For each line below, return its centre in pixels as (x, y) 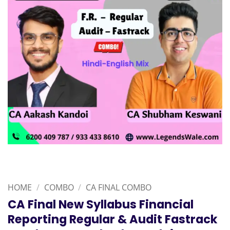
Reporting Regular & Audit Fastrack (113, 219)
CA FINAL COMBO (119, 187)
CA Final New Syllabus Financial (101, 204)
